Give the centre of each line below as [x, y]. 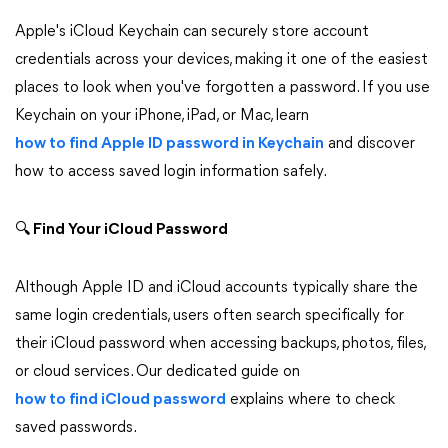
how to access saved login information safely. [171, 172]
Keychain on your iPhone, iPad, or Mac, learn [162, 116]
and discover [369, 144]
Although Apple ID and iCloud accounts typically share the [216, 288]
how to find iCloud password [120, 400]
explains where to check [310, 400]
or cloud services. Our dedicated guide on [157, 372]
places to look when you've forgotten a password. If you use [222, 88]
